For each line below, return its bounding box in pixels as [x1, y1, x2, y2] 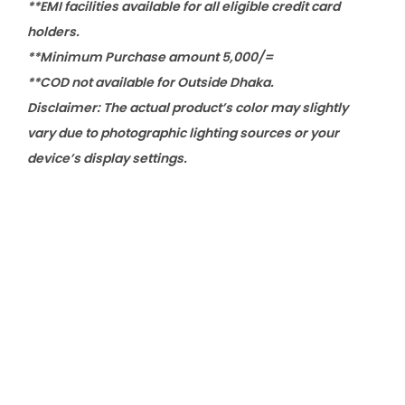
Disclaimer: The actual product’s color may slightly [27, 99, 348, 117]
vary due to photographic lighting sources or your [27, 124, 339, 142]
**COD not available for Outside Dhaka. [27, 73, 274, 91]
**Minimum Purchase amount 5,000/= [27, 48, 273, 66]
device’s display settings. [27, 149, 187, 167]
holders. [27, 23, 80, 41]
